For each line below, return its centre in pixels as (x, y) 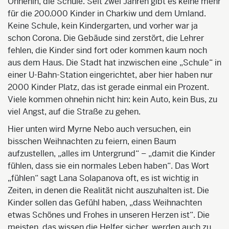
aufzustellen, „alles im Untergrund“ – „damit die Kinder (111, 153)
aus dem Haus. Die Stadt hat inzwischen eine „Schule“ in (114, 62)
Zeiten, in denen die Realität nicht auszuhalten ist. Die (108, 190)
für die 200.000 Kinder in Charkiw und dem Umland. (107, 13)
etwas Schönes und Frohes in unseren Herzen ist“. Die (109, 215)
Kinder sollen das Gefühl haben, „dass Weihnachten (105, 202)
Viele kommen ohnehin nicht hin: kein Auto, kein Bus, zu (112, 99)
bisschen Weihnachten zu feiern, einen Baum (92, 141)
